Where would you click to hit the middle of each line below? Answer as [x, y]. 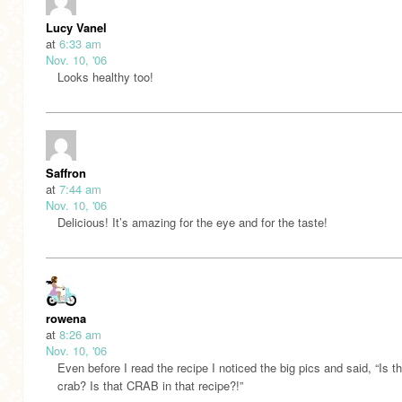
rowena [66, 319]
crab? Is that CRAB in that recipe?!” [150, 386]
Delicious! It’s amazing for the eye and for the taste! [192, 223]
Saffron [66, 173]
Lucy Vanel [76, 28]
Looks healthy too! [105, 77]
